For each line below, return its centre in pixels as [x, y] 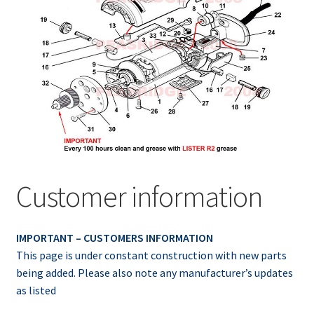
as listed [36, 291]
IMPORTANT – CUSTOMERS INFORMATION [114, 238]
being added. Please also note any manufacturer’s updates [154, 273]
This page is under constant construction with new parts [151, 255]
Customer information [139, 196]
